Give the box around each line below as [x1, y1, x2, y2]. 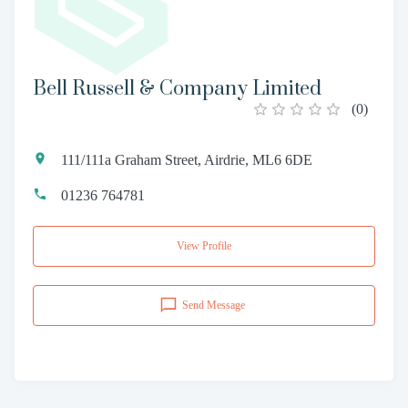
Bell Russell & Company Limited [33, 76, 321, 101]
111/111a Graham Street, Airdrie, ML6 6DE [61, 151, 312, 168]
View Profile [177, 239, 231, 252]
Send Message [182, 298, 245, 311]
